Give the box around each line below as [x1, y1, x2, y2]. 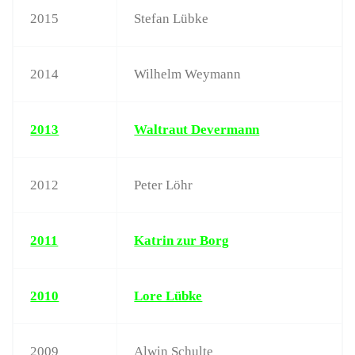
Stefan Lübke [134, 10, 209, 26]
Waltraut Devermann [134, 121, 260, 137]
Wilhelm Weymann [134, 66, 242, 82]
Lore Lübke [134, 288, 203, 303]
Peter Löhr [134, 177, 193, 193]
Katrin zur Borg [134, 232, 230, 248]
